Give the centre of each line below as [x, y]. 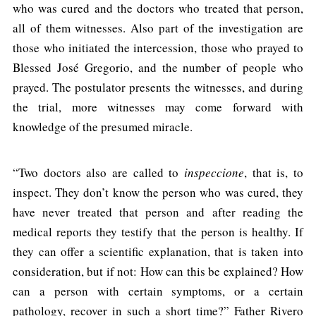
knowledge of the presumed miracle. [103, 126]
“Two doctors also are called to [98, 172]
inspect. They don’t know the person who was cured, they [158, 192]
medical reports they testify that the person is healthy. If [158, 231]
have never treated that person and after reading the [158, 212]
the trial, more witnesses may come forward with [158, 107]
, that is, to [274, 172]
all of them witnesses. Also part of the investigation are [158, 28]
